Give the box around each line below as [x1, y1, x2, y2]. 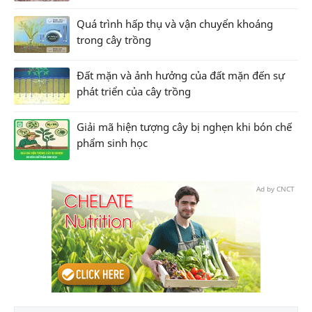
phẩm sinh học [77, 135, 148, 150]
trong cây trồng [77, 32, 151, 47]
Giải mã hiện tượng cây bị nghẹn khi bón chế [77, 119, 292, 134]
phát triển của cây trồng [77, 84, 191, 98]
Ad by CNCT [256, 183, 295, 194]
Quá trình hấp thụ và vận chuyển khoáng [77, 16, 273, 31]
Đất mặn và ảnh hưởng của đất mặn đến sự [77, 68, 285, 82]
